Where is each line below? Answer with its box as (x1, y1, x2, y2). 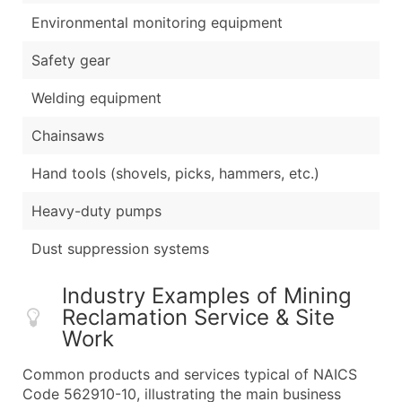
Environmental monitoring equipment (31, 13, 283, 31)
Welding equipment (31, 88, 162, 107)
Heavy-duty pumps (31, 201, 162, 220)
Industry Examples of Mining (62, 282, 352, 309)
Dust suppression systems (31, 239, 209, 258)
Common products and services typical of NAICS (22, 364, 357, 383)
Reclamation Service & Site (62, 303, 335, 330)
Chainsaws (31, 126, 104, 144)
